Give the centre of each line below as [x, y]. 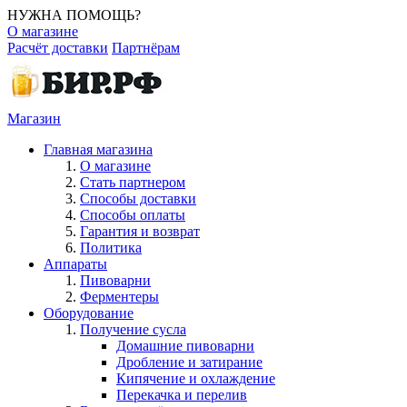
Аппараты [75, 264]
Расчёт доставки [58, 48]
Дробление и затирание [189, 362]
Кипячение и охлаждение [196, 378]
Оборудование [89, 313]
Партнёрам [146, 48]
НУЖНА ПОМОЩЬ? [74, 15]
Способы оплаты [133, 215]
